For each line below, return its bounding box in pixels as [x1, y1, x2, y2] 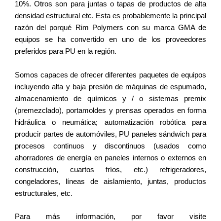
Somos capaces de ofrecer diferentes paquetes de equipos [15, 71, 206, 79]
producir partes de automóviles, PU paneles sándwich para [15, 130, 206, 138]
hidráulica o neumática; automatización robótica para [15, 118, 206, 126]
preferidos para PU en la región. [15, 47, 116, 56]
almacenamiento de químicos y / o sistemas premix [15, 94, 206, 103]
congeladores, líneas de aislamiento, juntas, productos [15, 177, 206, 185]
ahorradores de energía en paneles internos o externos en [15, 153, 206, 162]
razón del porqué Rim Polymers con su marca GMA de [15, 24, 206, 32]
